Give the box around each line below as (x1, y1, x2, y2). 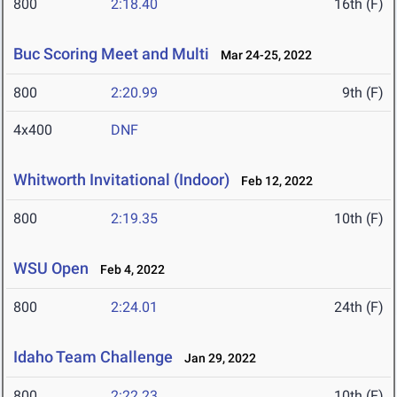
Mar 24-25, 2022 (213, 48, 312, 63)
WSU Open (13, 259, 89, 278)
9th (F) (342, 84, 384, 102)
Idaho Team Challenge (13, 347, 173, 367)
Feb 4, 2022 (92, 262, 165, 277)
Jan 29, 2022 (176, 351, 256, 366)
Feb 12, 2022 (233, 174, 313, 189)
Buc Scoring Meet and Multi (13, 44, 209, 64)
